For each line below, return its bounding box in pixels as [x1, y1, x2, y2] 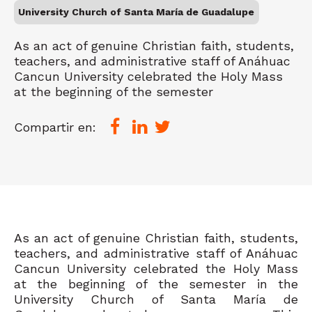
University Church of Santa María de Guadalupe [18, 6, 255, 18]
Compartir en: [14, 119, 96, 134]
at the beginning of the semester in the [14, 276, 298, 291]
